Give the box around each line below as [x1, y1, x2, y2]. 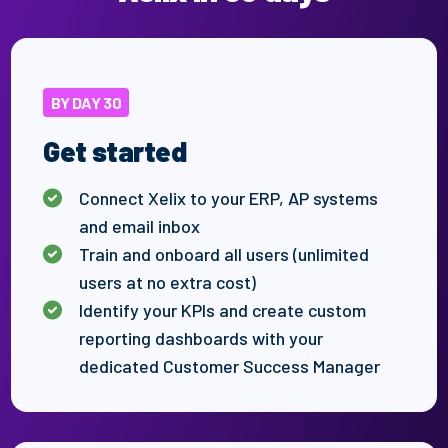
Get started [43, 133, 187, 168]
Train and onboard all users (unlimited [79, 242, 370, 265]
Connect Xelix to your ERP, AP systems [79, 186, 379, 209]
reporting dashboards [79, 326, 253, 349]
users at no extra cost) [79, 270, 257, 293]
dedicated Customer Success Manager [79, 354, 381, 377]
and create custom [219, 298, 367, 321]
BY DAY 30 [51, 92, 122, 112]
